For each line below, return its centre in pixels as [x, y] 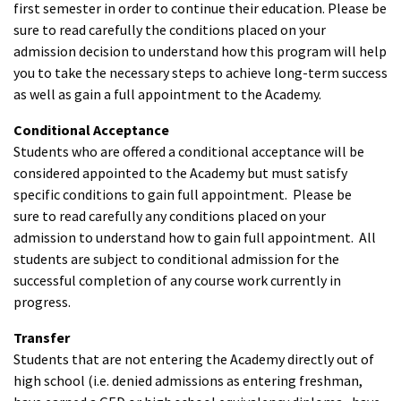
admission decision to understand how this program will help [200, 51]
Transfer [42, 338]
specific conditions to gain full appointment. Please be [183, 195]
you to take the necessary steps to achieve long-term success [200, 73]
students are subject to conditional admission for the [176, 259]
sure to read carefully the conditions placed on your [170, 30]
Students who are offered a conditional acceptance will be [189, 152]
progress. [42, 302]
